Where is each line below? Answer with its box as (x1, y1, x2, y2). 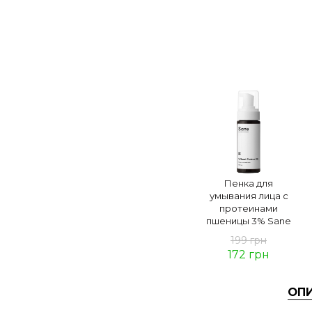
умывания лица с (209, 190, 288, 201)
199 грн (231, 234, 267, 247)
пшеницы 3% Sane (206, 215, 291, 226)
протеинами (219, 203, 278, 214)
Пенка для (224, 178, 273, 189)
